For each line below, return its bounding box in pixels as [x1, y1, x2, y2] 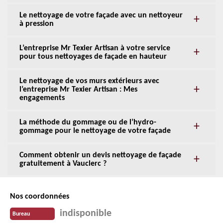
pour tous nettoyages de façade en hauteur [19, 53, 167, 61]
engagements [19, 94, 65, 103]
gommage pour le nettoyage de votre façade [19, 127, 171, 135]
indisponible [59, 209, 111, 219]
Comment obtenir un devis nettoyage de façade [19, 151, 181, 160]
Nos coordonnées [10, 193, 69, 201]
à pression [19, 20, 54, 28]
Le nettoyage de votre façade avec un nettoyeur [19, 11, 183, 20]
